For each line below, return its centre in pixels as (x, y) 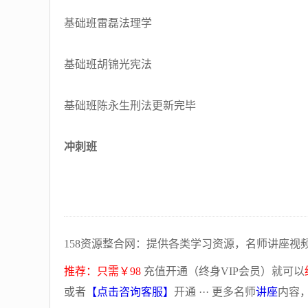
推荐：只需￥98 (102, 271)
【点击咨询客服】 (130, 292)
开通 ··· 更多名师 (215, 292)
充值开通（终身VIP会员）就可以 (223, 271)
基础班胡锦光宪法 (108, 64)
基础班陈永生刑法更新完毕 (130, 106)
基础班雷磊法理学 (108, 23)
